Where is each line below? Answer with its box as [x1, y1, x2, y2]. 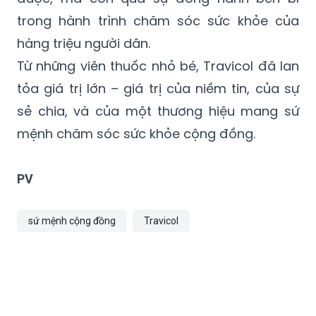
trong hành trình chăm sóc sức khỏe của [17, 12, 299, 30]
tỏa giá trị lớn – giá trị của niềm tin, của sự [17, 80, 299, 98]
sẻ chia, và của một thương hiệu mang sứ [17, 102, 299, 121]
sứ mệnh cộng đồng [28, 215, 116, 227]
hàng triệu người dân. [17, 35, 150, 53]
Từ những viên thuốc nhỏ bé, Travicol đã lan [17, 57, 299, 75]
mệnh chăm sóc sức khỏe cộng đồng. [17, 125, 255, 143]
